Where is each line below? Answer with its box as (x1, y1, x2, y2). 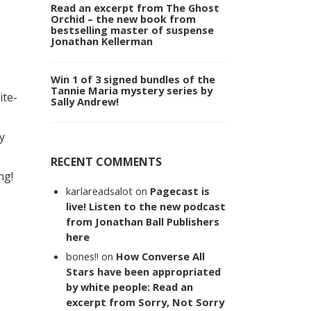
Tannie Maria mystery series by (51, 83, 212, 98)
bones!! (66, 249, 99, 263)
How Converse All (116, 249, 205, 263)
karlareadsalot (66, 184, 133, 199)
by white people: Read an (66, 279, 194, 294)
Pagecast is (150, 184, 210, 199)
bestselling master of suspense (51, 23, 214, 37)
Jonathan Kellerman (51, 34, 153, 49)
